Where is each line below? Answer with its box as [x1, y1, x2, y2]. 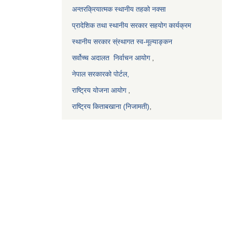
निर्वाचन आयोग [113, 53, 150, 62]
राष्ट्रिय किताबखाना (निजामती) [72, 102, 149, 110]
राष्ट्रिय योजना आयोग [72, 86, 126, 94]
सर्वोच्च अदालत [72, 53, 109, 62]
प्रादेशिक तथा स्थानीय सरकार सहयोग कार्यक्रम [72, 21, 191, 29]
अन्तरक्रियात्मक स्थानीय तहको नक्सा [72, 5, 168, 13]
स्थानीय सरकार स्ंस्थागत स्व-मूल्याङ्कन [72, 37, 172, 46]
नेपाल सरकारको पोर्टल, [72, 69, 129, 78]
